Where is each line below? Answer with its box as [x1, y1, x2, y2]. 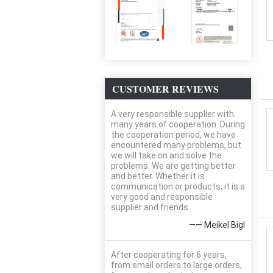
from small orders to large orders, [111, 260, 242, 270]
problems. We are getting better [111, 161, 236, 171]
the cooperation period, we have [111, 130, 236, 140]
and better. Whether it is [111, 171, 205, 181]
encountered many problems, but [111, 140, 241, 150]
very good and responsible [111, 192, 213, 202]
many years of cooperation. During [111, 119, 245, 129]
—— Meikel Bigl [189, 220, 245, 230]
